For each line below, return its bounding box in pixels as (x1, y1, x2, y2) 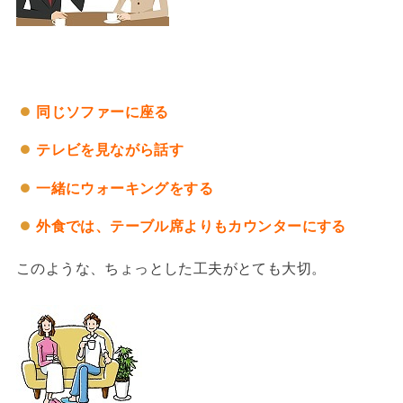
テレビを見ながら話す (36, 141, 184, 158)
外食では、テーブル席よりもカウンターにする (36, 218, 346, 235)
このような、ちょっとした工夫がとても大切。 (15, 259, 327, 276)
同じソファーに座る (36, 103, 169, 120)
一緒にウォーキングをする (36, 179, 214, 196)
